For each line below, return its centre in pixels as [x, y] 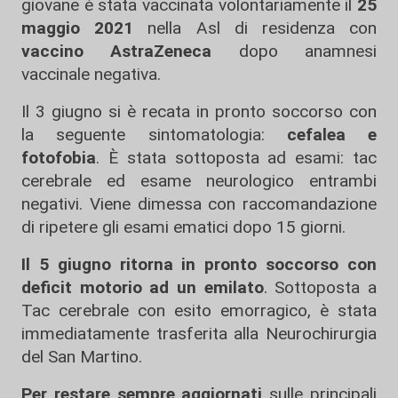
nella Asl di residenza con [255, 28]
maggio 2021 [78, 28]
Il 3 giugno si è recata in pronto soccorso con [199, 111]
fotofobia [59, 158]
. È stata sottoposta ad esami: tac [236, 158]
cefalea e [320, 135]
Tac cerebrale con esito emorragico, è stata [199, 310]
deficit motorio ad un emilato [143, 287]
